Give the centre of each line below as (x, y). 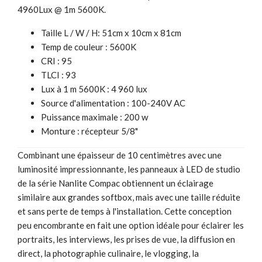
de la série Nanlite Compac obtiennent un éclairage (116, 183)
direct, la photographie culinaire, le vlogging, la (108, 253)
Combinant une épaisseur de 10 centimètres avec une (120, 155)
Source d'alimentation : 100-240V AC (113, 103)
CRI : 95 (56, 61)
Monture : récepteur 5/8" (89, 131)
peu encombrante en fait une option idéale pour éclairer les (131, 225)
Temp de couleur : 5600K (89, 46)
